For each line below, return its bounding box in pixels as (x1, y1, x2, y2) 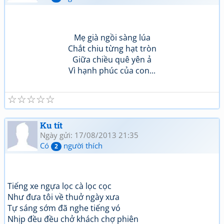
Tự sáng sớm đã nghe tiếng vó (7, 202, 120, 213)
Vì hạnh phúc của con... (68, 65, 155, 76)
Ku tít (40, 119, 62, 131)
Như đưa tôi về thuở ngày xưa (7, 191, 119, 202)
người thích (61, 140, 102, 150)
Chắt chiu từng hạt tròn (67, 43, 156, 54)
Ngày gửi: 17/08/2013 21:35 (40, 130, 138, 140)
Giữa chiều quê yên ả (72, 54, 151, 65)
